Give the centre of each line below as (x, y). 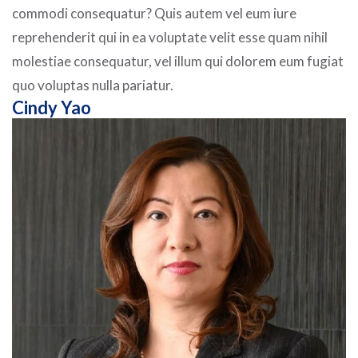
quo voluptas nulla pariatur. (93, 86)
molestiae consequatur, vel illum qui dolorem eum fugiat (178, 62)
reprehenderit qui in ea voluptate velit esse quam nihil (170, 38)
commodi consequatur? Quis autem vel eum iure (154, 14)
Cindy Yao (52, 108)
